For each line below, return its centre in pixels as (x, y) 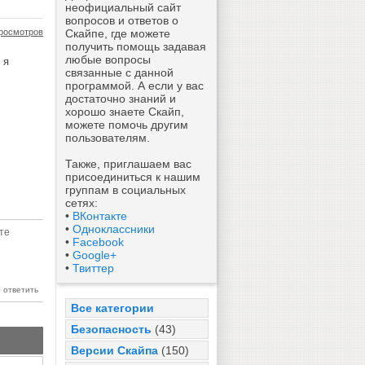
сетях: (81, 203)
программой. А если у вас (134, 86)
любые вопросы (108, 59)
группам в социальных (125, 190)
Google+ (95, 255)
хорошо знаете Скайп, (125, 112)
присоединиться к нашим (133, 177)
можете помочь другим (127, 125)
